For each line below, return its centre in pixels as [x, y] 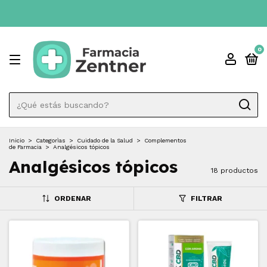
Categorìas [51, 140]
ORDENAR [72, 198]
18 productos [235, 170]
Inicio [17, 140]
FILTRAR [206, 198]
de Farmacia [25, 147]
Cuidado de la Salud [105, 140]
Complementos [165, 140]
